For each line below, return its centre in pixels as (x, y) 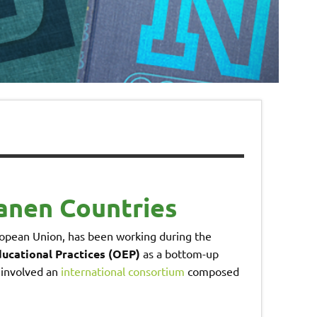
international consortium (122, 271)
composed (212, 271)
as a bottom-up (179, 254)
